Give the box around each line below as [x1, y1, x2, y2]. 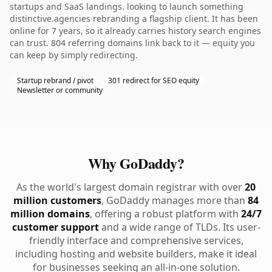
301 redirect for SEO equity [108, 75, 199, 86]
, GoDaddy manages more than [101, 194, 248, 207]
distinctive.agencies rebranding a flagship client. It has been [10, 13, 258, 24]
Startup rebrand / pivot [17, 75, 93, 86]
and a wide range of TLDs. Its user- [98, 220, 260, 234]
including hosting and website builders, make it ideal [15, 247, 257, 260]
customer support [12, 220, 99, 234]
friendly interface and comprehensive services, [29, 234, 243, 247]
